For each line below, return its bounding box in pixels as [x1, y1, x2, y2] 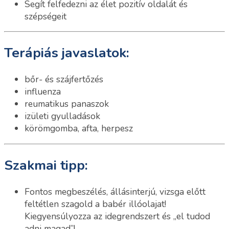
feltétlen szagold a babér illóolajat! [25, 197, 166, 210]
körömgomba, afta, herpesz [25, 122, 133, 135]
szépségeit [25, 10, 66, 22]
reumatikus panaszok [25, 98, 109, 110]
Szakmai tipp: [4, 155, 88, 174]
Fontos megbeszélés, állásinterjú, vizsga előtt [25, 185, 205, 198]
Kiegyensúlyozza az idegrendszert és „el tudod [25, 210, 210, 222]
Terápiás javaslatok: [4, 43, 129, 62]
